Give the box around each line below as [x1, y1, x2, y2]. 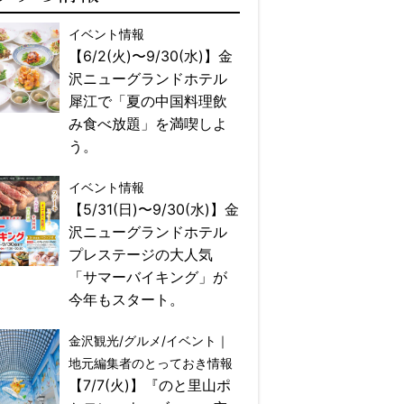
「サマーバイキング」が [69, 268, 227, 287]
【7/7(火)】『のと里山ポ [69, 376, 231, 395]
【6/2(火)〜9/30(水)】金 [69, 47, 233, 66]
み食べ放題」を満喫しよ [69, 115, 227, 133]
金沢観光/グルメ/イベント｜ [69, 333, 229, 349]
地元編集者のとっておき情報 [69, 355, 233, 372]
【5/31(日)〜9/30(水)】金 [69, 200, 239, 219]
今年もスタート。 [69, 290, 184, 309]
